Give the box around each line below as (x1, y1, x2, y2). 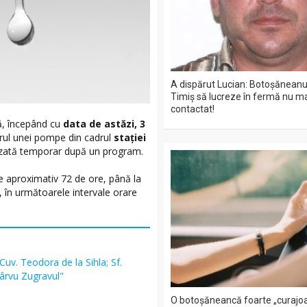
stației (114, 131, 146, 145)
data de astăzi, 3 (63, 117, 145, 131)
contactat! (171, 103, 214, 114)
